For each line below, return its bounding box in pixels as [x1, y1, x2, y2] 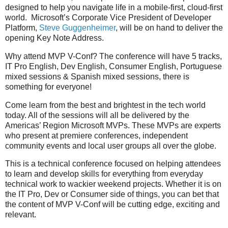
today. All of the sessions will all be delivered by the [5, 110, 189, 120]
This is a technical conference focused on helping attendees [5, 159, 221, 168]
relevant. [5, 210, 36, 219]
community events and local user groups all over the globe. [5, 141, 216, 150]
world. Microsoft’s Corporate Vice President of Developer [5, 13, 211, 22]
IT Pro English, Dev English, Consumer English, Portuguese [5, 62, 222, 71]
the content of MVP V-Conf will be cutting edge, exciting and [5, 200, 220, 209]
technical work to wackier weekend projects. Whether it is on [5, 180, 221, 189]
